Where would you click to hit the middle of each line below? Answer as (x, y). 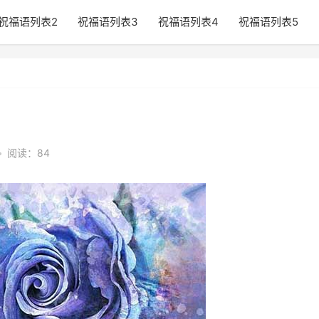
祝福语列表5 (268, 22)
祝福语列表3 (108, 22)
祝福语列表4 (188, 22)
